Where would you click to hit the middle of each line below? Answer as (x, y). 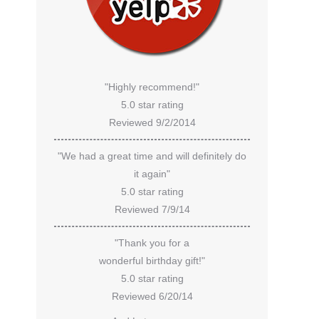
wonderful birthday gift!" (152, 261)
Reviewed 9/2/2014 (152, 122)
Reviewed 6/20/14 (152, 296)
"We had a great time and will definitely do (152, 156)
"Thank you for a (152, 243)
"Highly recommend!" (152, 87)
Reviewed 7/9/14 (152, 209)
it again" (152, 174)
